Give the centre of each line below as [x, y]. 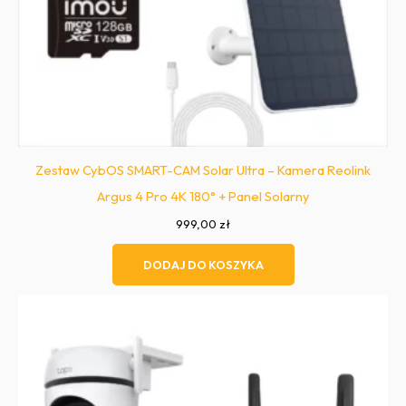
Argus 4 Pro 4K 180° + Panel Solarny [203, 197]
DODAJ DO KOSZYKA [203, 264]
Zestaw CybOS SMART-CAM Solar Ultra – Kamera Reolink [203, 170]
